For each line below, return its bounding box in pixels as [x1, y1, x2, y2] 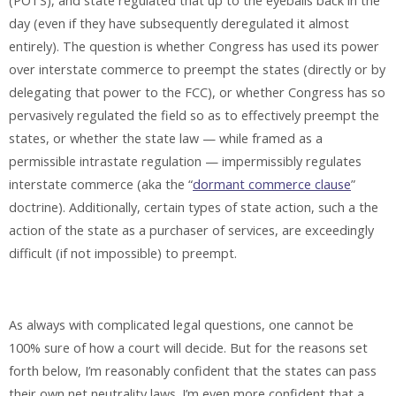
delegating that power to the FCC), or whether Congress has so [9, 83, 385, 101]
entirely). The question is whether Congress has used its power [9, 37, 379, 55]
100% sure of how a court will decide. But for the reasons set [9, 339, 368, 356]
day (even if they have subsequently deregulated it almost [9, 14, 349, 32]
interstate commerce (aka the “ [9, 175, 193, 193]
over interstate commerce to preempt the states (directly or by [9, 60, 385, 78]
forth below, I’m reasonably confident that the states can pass [9, 362, 377, 379]
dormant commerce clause [193, 175, 351, 193]
